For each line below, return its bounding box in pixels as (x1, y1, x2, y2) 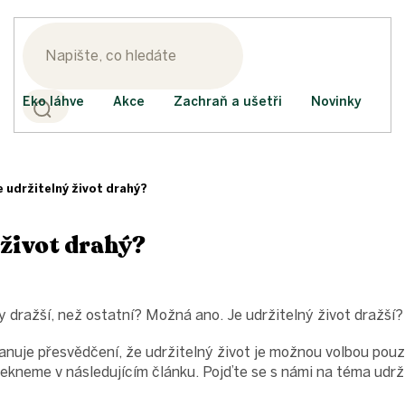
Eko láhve (23, 94, 84, 109)
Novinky (311, 94, 362, 109)
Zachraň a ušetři (174, 94, 282, 109)
